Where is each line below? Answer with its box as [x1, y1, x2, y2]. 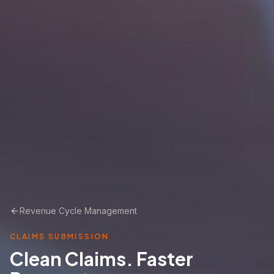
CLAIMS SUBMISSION [10, 232, 109, 241]
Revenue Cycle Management [20, 206, 137, 216]
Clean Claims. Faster [10, 247, 193, 270]
